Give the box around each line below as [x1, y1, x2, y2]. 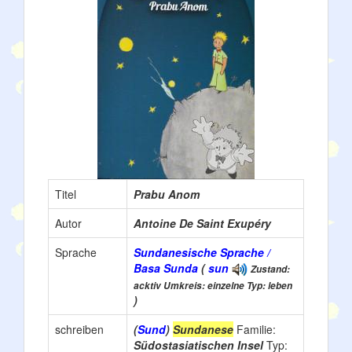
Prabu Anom [134, 186, 200, 202]
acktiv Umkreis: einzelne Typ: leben [134, 279, 292, 293]
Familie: [236, 321, 276, 337]
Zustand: [251, 262, 290, 276]
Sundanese [173, 321, 233, 337]
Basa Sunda [134, 260, 198, 276]
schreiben [55, 321, 104, 337]
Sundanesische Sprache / [134, 244, 270, 260]
